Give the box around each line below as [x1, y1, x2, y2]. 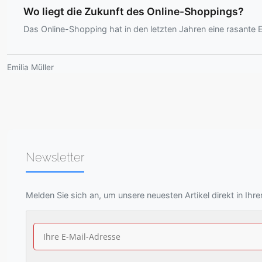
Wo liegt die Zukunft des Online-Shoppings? [23, 5, 244, 18]
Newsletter [26, 150, 84, 165]
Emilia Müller [7, 63, 54, 73]
